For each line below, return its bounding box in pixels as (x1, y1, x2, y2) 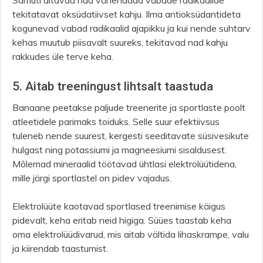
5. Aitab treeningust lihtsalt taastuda (12, 79, 213, 94)
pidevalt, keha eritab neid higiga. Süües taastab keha (12, 214, 231, 227)
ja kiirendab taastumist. (12, 242, 110, 255)
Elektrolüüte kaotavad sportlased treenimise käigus (12, 200, 225, 213)
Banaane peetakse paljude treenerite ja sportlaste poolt (12, 102, 245, 114)
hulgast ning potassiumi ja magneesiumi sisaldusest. (12, 144, 227, 156)
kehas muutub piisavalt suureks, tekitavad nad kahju (12, 36, 228, 49)
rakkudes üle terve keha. (12, 50, 116, 63)
